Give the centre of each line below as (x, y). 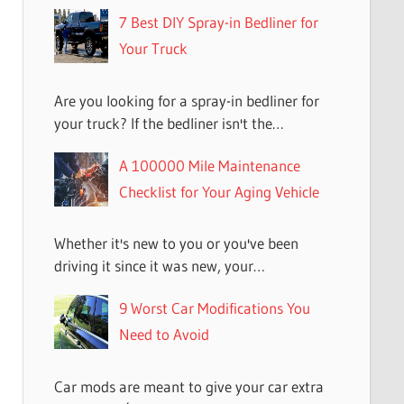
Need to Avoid (164, 335)
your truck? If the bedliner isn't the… (169, 123)
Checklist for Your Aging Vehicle (219, 191)
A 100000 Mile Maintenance (209, 165)
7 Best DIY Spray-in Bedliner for (218, 23)
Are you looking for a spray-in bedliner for (186, 100)
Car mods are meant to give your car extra (188, 386)
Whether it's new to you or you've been (176, 243)
